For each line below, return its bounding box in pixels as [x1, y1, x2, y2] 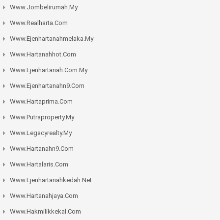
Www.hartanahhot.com [10, 51, 76, 58]
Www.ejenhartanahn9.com [10, 82, 84, 90]
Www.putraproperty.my [10, 113, 74, 121]
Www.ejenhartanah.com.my [10, 66, 87, 74]
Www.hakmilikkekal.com [10, 208, 81, 216]
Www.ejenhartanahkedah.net [10, 176, 92, 184]
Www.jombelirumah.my [10, 3, 78, 11]
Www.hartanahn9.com [10, 145, 74, 153]
